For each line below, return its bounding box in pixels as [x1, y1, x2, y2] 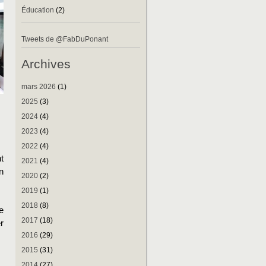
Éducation [21, 6, 54, 14]
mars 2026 [21, 83, 56, 91]
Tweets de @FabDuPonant [21, 35, 108, 43]
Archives [21, 57, 71, 71]
